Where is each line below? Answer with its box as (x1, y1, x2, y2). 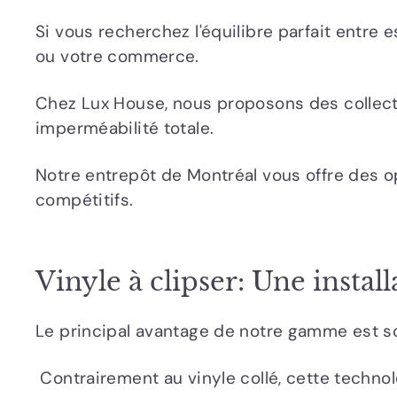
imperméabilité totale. (35, 116, 214, 139)
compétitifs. (35, 188, 134, 211)
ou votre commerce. (35, 44, 199, 67)
